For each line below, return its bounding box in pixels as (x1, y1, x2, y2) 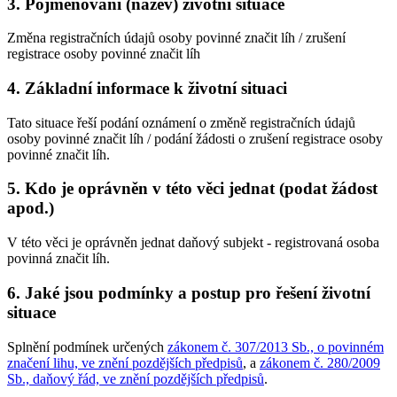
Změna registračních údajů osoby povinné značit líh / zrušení (7, 30, 346, 46)
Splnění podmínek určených (7, 339, 167, 354)
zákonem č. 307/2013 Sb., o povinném (167, 339, 384, 354)
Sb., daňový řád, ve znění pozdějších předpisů (7, 370, 264, 386)
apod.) (7, 198, 54, 218)
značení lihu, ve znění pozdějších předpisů (7, 354, 243, 370)
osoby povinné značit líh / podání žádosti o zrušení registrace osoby (7, 130, 383, 146)
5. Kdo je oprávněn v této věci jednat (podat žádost (7, 179, 378, 198)
